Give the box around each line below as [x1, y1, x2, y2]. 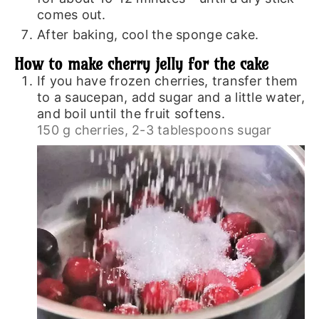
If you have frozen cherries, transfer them [36, 73, 298, 88]
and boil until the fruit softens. [36, 105, 225, 121]
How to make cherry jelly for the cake [14, 53, 268, 74]
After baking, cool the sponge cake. [36, 27, 259, 43]
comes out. [36, 7, 106, 23]
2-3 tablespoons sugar [132, 122, 272, 137]
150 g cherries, [36, 122, 129, 137]
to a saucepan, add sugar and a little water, [36, 89, 305, 105]
